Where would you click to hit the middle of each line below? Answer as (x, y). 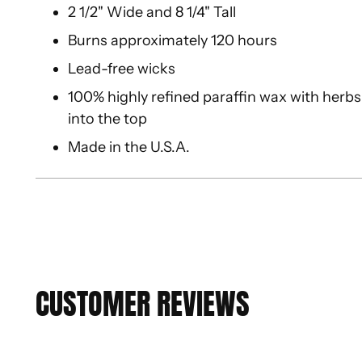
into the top (108, 119)
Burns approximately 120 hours (173, 41)
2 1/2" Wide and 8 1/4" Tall (152, 13)
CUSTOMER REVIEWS (143, 304)
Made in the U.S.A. (129, 147)
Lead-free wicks (122, 69)
